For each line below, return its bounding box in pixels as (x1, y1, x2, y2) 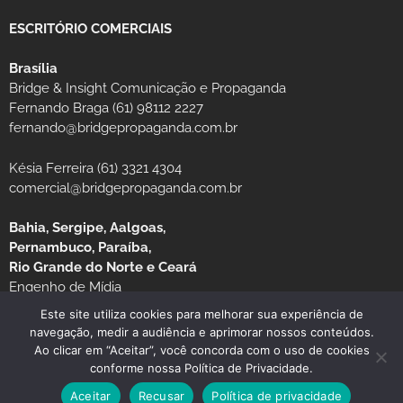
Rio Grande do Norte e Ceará (9, 259, 197, 276)
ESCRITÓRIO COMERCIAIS (9, 21, 172, 38)
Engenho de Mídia (9, 279, 121, 296)
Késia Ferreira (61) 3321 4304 (9, 159, 182, 176)
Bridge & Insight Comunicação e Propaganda (9, 80, 286, 97)
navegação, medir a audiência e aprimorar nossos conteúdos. (29, 325, 374, 339)
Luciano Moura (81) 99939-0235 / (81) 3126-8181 (9, 299, 304, 316)
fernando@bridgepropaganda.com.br (9, 120, 237, 137)
